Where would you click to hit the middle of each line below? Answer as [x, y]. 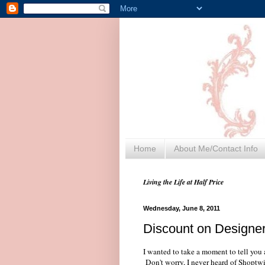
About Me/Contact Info [216, 149]
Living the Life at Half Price [183, 182]
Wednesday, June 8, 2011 [182, 208]
